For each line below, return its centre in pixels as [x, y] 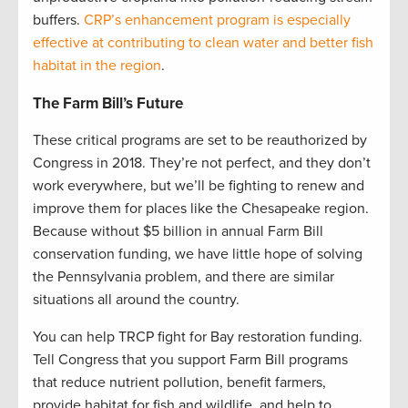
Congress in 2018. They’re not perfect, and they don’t [202, 163]
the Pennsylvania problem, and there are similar [184, 276]
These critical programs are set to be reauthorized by [200, 140]
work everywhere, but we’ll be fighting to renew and [199, 185]
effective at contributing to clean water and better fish [203, 42]
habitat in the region [97, 65]
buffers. [58, 20]
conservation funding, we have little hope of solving [198, 254]
